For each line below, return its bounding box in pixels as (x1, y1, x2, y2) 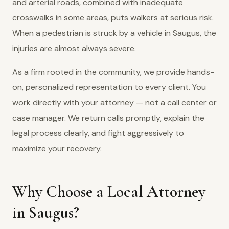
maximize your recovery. (12, 143, 102, 154)
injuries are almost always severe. (12, 43, 136, 54)
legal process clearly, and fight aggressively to (12, 128, 184, 139)
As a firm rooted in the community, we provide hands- (12, 66, 214, 77)
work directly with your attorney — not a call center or (12, 97, 217, 108)
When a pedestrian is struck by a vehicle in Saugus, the (12, 28, 216, 38)
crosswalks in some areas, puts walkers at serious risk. (12, 12, 214, 23)
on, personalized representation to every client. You (12, 82, 206, 93)
